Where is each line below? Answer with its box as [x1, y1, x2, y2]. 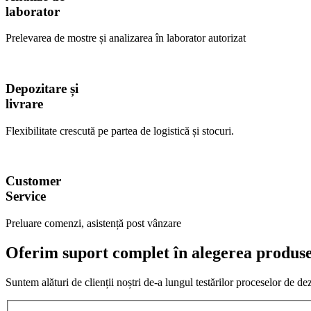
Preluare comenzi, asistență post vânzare [6, 217, 181, 230]
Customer [6, 174, 61, 189]
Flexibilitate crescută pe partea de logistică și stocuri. [6, 124, 234, 137]
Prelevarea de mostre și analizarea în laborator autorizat [6, 32, 246, 44]
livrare [6, 96, 43, 111]
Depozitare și [6, 81, 78, 96]
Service [6, 189, 46, 204]
